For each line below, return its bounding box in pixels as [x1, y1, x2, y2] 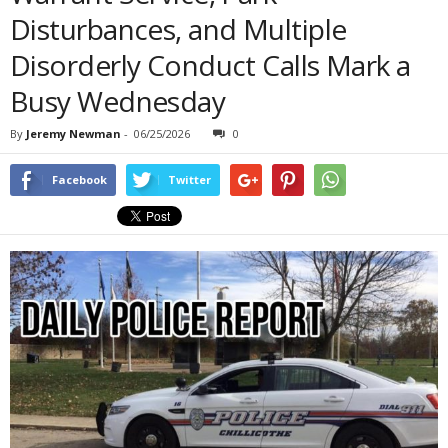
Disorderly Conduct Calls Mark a [10, 46, 411, 84]
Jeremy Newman [26, 126, 121, 141]
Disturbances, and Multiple [10, 10, 347, 48]
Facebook [52, 172, 107, 187]
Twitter [168, 172, 211, 187]
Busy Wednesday [10, 82, 226, 120]
